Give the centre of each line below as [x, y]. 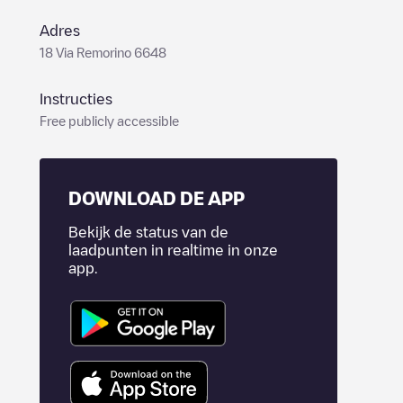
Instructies [76, 99]
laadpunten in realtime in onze [173, 250]
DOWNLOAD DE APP [157, 198]
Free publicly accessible [109, 121]
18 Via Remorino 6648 [103, 52]
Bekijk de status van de [148, 232]
